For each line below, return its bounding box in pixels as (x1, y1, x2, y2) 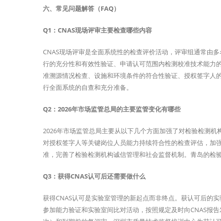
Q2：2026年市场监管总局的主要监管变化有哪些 (43, 105, 181, 114)
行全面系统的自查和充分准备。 (43, 83, 133, 92)
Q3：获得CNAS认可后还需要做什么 (43, 172, 146, 181)
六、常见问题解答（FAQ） (43, 4, 120, 13)
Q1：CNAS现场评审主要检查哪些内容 (43, 26, 152, 35)
